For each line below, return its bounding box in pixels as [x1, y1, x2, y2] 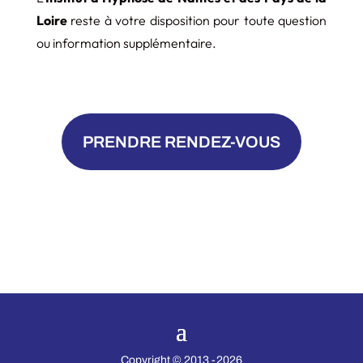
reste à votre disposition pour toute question [66, 11, 327, 28]
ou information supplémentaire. [36, 34, 216, 51]
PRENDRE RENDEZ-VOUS [82, 132, 280, 151]
